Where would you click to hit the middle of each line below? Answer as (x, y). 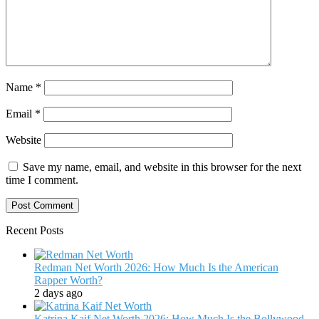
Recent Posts (35, 231)
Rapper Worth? (68, 281)
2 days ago (58, 293)
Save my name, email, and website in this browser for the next (162, 167)
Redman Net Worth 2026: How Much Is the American (156, 268)
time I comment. (42, 180)
